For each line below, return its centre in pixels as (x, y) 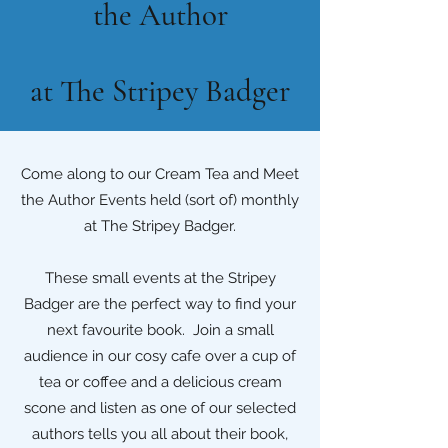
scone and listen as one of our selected (160, 408)
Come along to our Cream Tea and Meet (160, 174)
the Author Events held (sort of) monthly (160, 200)
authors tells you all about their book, (160, 434)
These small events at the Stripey (160, 278)
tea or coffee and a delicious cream (160, 382)
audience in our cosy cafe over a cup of (160, 356)
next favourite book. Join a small (160, 330)
